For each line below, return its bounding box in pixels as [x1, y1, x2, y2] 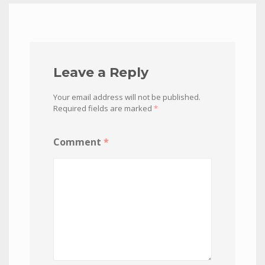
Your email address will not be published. [53, 92, 201, 102]
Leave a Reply [53, 64, 148, 80]
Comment [53, 135, 104, 148]
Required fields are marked [53, 103, 154, 114]
